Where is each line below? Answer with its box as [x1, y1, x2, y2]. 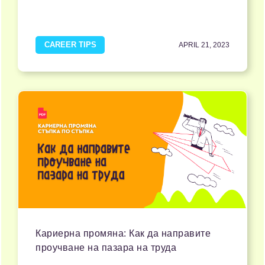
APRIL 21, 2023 [179, 41, 230, 50]
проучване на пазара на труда [35, 243, 176, 253]
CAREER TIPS [44, 40, 96, 50]
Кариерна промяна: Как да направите [35, 228, 211, 239]
